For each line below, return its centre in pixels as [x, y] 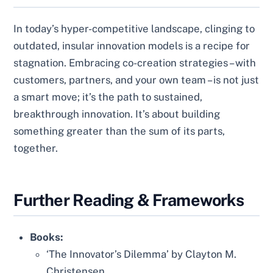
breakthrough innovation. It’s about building [117, 114]
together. [36, 148]
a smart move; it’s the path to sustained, [108, 97]
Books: [47, 237]
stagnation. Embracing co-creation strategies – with [135, 63]
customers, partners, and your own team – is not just [136, 80]
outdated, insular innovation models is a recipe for [132, 46]
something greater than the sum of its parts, [119, 131]
